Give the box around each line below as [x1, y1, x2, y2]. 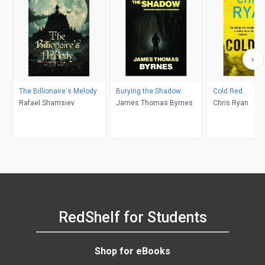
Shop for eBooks [95, 245, 170, 257]
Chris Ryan [212, 98, 248, 107]
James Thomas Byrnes [115, 98, 193, 107]
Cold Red [212, 86, 243, 95]
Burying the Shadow [115, 86, 181, 95]
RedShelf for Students [58, 209, 207, 227]
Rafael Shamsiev [18, 98, 75, 107]
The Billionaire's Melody [18, 86, 97, 95]
